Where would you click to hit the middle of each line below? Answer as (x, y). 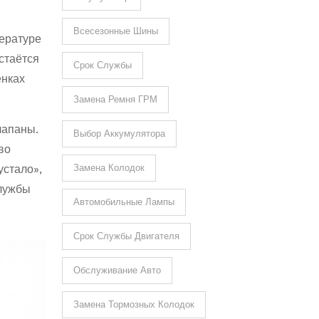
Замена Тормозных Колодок (134, 304)
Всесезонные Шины (115, 31)
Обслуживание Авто (117, 270)
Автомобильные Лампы (124, 202)
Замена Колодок (109, 168)
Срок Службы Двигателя (126, 236)
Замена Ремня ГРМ (115, 99)
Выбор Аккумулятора (119, 134)
